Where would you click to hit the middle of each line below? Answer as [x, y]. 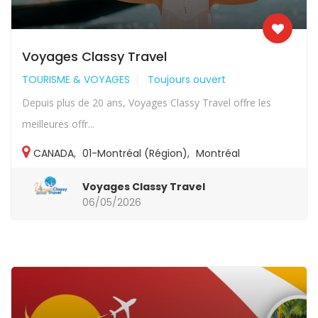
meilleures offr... [58, 124]
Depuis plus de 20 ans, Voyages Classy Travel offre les [147, 102]
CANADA [54, 153]
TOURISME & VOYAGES [76, 79]
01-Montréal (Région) [135, 153]
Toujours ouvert [187, 79]
